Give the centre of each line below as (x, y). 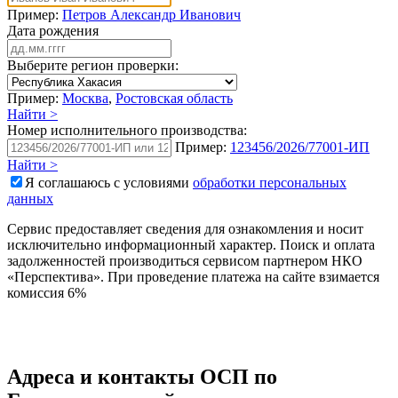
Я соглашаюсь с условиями (109, 182)
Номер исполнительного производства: (127, 130)
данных (30, 198)
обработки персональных (270, 182)
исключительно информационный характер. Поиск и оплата (191, 244)
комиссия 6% (47, 292)
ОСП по (239, 376)
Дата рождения (53, 30)
